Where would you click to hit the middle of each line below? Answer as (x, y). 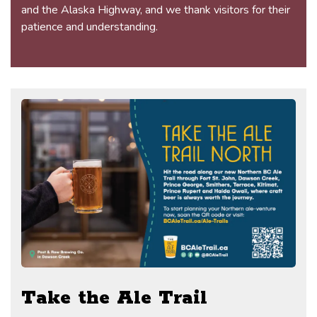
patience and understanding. (91, 27)
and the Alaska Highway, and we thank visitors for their (156, 10)
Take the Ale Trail (114, 298)
